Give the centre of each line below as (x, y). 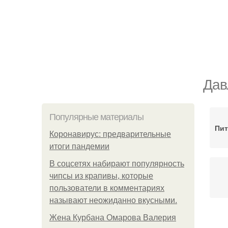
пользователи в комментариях (107, 188)
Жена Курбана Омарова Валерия (113, 218)
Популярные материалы (96, 117)
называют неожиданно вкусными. (113, 200)
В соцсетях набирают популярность (117, 164)
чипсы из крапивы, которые (101, 176)
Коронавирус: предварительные (110, 134)
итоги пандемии (79, 146)
